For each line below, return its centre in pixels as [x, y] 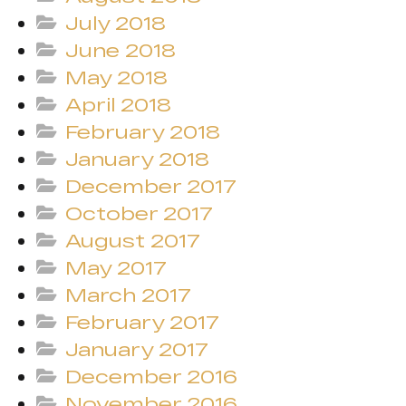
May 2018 [117, 77]
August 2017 [133, 240]
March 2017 [129, 295]
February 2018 [143, 131]
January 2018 [138, 159]
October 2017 [140, 213]
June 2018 [121, 50]
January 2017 [137, 349]
